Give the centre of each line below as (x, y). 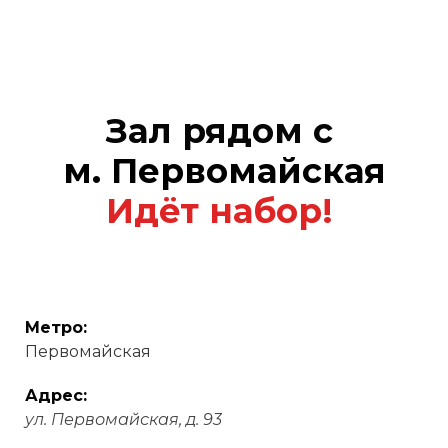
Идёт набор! (224, 210)
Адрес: (56, 395)
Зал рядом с (224, 130)
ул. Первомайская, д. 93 (123, 419)
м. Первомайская (224, 170)
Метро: (58, 327)
